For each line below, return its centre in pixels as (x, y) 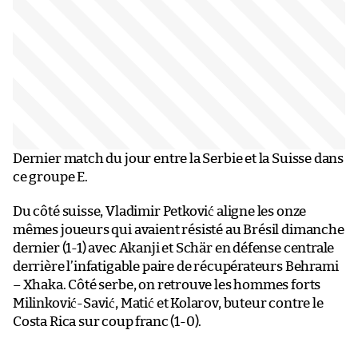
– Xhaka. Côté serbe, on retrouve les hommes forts (167, 285)
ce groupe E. (50, 177)
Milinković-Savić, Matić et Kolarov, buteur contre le (168, 304)
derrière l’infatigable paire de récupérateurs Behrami (176, 267)
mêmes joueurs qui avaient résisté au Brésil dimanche (179, 230)
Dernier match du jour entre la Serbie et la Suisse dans (179, 159)
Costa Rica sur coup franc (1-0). (107, 322)
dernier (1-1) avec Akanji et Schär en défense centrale (174, 249)
